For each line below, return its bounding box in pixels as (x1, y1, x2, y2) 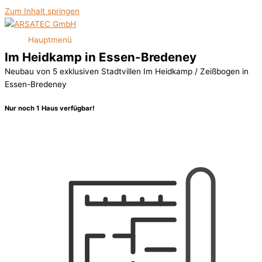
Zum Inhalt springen (5, 6, 80, 16)
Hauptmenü (28, 35, 72, 44)
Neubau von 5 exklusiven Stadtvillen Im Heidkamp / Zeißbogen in (5, 67, 249, 76)
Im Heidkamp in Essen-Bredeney (5, 50, 196, 64)
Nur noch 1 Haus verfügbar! (5, 104, 95, 112)
